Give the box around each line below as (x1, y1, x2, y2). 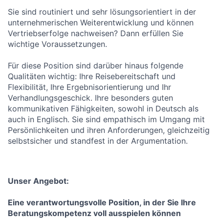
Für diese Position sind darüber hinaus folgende (8, 61, 183, 70)
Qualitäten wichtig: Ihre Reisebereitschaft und (8, 71, 175, 81)
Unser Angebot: (8, 176, 69, 186)
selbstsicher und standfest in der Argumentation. (8, 136, 188, 146)
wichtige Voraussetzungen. (8, 39, 107, 49)
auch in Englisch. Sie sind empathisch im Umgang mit (8, 114, 205, 124)
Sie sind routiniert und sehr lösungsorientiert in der (8, 7, 196, 17)
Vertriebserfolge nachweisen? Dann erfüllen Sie (8, 28, 183, 38)
